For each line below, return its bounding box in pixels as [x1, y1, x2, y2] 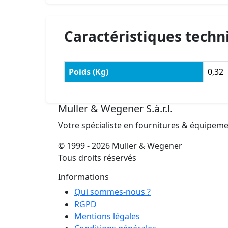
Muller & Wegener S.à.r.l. [58, 102, 173, 116]
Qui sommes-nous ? [74, 186, 151, 198]
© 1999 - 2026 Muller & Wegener [58, 140, 182, 152]
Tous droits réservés [58, 152, 136, 164]
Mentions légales [74, 211, 140, 222]
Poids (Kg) [69, 66, 108, 78]
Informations [58, 171, 109, 183]
